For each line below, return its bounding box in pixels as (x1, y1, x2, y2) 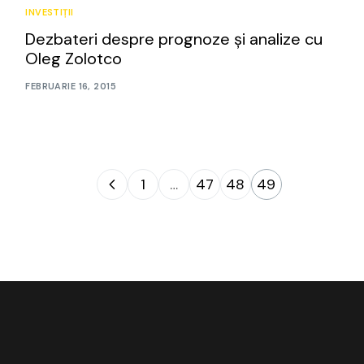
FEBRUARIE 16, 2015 (25, 80, 117, 92)
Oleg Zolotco (25, 48, 123, 70)
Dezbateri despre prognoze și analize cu (25, 28, 323, 50)
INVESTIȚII (25, 6, 74, 19)
